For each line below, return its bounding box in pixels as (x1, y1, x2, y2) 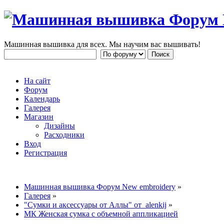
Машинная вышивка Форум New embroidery (24, 182, 175, 191)
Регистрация (24, 148, 67, 157)
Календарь (24, 94, 60, 103)
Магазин (24, 112, 53, 121)
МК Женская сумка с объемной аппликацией (24, 209, 178, 218)
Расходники (44, 130, 84, 139)
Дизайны (44, 121, 75, 130)
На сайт (24, 76, 50, 85)
